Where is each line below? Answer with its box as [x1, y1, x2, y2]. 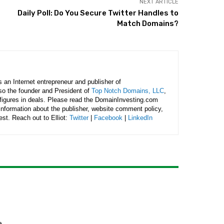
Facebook [94, 114, 122, 121]
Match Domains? [116, 19, 178, 28]
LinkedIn [128, 114, 152, 121]
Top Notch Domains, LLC [91, 87, 164, 94]
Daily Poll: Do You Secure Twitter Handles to [17, 8, 178, 17]
